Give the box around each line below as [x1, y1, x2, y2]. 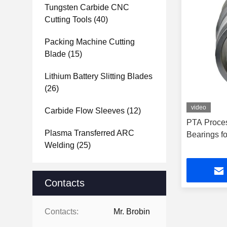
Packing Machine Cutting [45, 37, 135, 46]
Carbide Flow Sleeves [45, 106, 125, 115]
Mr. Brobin [113, 207, 150, 216]
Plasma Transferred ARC [45, 129, 134, 137]
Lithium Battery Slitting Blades [45, 72, 153, 81]
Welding [45, 141, 74, 149]
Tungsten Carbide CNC [45, 3, 129, 12]
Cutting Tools [45, 15, 92, 24]
